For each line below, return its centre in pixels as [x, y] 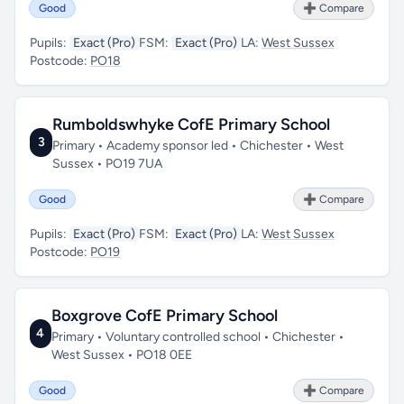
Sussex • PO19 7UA [108, 164]
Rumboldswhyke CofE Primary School [192, 124]
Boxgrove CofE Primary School [164, 316]
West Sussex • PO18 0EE [121, 355]
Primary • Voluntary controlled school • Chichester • [197, 337]
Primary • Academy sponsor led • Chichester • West [198, 146]
